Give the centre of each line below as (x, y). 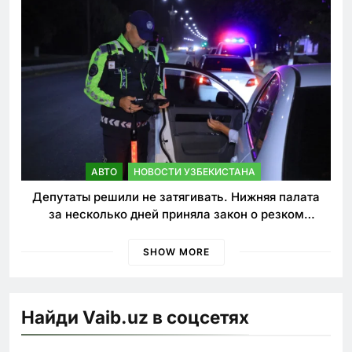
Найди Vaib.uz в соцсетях (135, 317)
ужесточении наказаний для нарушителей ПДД (176, 231)
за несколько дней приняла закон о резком (176, 214)
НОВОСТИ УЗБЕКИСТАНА (194, 171)
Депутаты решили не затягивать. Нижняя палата (176, 196)
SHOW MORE (176, 251)
